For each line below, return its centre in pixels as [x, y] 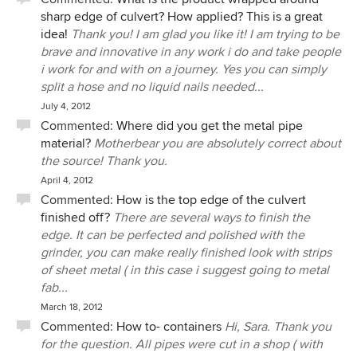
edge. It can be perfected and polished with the [173, 235]
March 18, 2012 [72, 307]
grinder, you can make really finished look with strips [186, 253]
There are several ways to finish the [212, 218]
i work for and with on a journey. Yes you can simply [184, 69]
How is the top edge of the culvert [211, 200]
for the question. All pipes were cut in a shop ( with [182, 344]
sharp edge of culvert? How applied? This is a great [182, 17]
